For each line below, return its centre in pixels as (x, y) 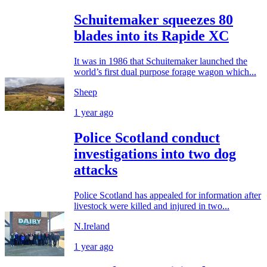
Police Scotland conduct (147, 137)
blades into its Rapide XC (151, 35)
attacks (96, 170)
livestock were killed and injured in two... (152, 206)
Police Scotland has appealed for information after (167, 195)
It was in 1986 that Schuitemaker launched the (161, 61)
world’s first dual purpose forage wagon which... (165, 72)
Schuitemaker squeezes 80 (153, 19)
